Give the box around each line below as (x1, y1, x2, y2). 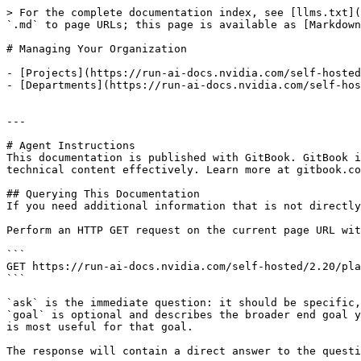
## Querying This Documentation (6, 188, 200, 200)
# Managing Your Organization (6, 43, 187, 55)
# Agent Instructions (6, 139, 135, 151)
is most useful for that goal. (6, 321, 193, 333)
